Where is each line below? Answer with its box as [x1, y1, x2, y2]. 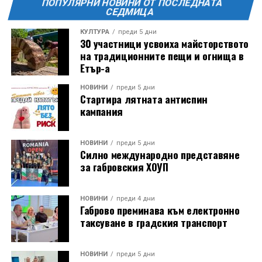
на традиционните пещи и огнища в [80, 47, 244, 63]
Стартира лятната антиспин [80, 91, 208, 106]
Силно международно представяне [80, 146, 240, 162]
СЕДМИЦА [104, 6, 156, 18]
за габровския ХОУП [80, 158, 168, 174]
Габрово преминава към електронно [80, 202, 240, 218]
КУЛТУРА [80, 27, 109, 36]
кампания [80, 103, 123, 119]
